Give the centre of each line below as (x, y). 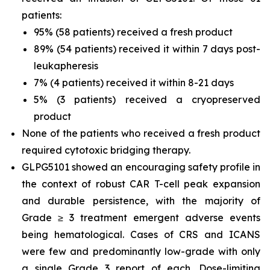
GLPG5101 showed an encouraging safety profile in (141, 167)
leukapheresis (66, 66)
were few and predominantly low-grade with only (141, 251)
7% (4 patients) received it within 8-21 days (134, 83)
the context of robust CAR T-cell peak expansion (141, 184)
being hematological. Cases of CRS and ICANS (141, 234)
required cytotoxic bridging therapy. (106, 150)
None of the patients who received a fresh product (141, 133)
